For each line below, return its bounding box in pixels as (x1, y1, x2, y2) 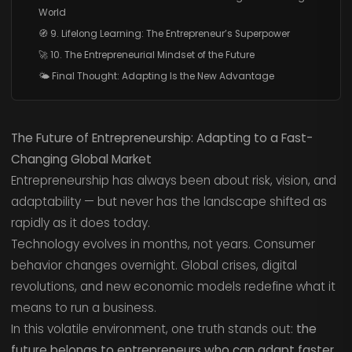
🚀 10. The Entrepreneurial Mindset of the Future (38, 49, 255, 62)
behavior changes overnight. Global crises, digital (10, 257, 297, 274)
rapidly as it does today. (10, 214, 150, 232)
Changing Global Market (10, 151, 152, 168)
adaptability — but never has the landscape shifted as (10, 193, 327, 211)
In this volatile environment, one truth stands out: (10, 321, 296, 338)
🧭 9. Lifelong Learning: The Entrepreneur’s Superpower (38, 27, 290, 41)
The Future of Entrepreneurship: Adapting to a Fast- (10, 130, 313, 147)
